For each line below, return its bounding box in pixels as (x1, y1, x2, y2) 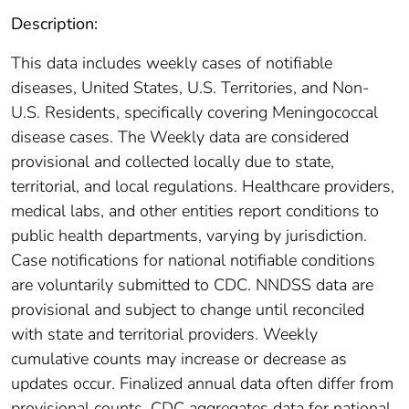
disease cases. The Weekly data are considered (11, 125, 349, 148)
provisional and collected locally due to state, (11, 150, 334, 173)
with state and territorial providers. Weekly (11, 322, 318, 345)
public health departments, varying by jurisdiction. (11, 224, 367, 246)
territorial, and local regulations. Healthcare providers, (11, 174, 394, 197)
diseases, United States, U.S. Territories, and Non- (11, 76, 370, 99)
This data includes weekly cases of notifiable (11, 51, 332, 74)
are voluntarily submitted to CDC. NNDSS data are (11, 273, 373, 296)
